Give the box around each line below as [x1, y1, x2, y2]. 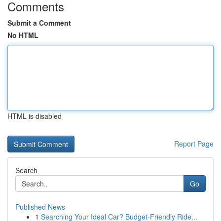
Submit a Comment [7, 18, 71, 28]
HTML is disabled [7, 111, 62, 121]
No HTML [7, 30, 38, 40]
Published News [15, 202, 65, 212]
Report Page [174, 139, 214, 148]
